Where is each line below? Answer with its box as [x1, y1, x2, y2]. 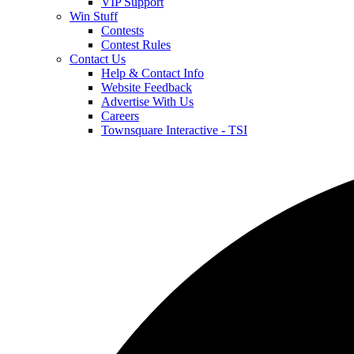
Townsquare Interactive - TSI [101, 123, 247, 137]
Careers [101, 109, 139, 122]
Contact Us [70, 52, 126, 66]
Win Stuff [70, 9, 118, 23]
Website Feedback [101, 81, 192, 94]
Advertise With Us [101, 95, 194, 108]
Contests [101, 24, 144, 37]
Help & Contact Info [101, 66, 204, 80]
